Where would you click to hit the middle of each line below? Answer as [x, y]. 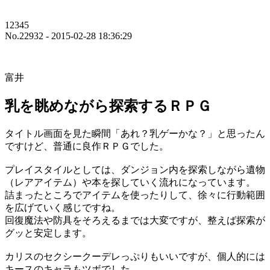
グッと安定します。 [48, 233]
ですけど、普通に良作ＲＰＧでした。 [87, 146]
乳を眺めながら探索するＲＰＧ [108, 106]
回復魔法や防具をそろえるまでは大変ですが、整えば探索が [135, 220]
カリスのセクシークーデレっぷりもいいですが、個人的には [135, 256]
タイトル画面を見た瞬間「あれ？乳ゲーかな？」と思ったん [135, 133]
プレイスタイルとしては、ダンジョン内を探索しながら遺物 [135, 169]
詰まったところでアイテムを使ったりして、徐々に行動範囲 [135, 195]
